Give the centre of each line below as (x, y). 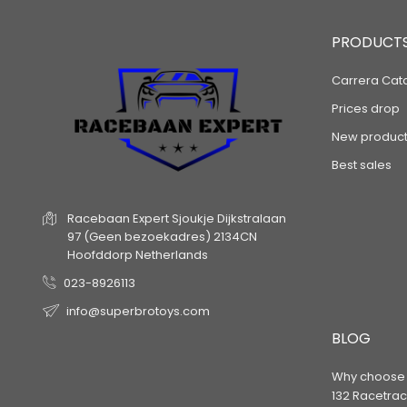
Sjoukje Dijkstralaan (229, 218)
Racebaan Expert (118, 218)
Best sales (361, 165)
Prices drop (365, 109)
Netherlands (172, 255)
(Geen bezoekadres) (147, 237)
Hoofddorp (100, 255)
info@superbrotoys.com (138, 311)
